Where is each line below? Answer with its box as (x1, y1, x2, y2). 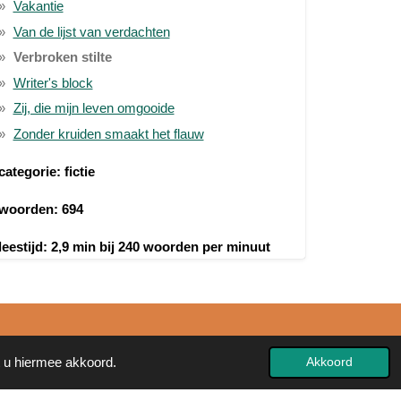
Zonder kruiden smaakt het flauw (13, 125, 204, 141)
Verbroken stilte (13, 49, 112, 64)
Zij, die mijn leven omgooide (13, 100, 175, 115)
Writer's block (13, 74, 93, 90)
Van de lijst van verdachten (13, 23, 170, 39)
